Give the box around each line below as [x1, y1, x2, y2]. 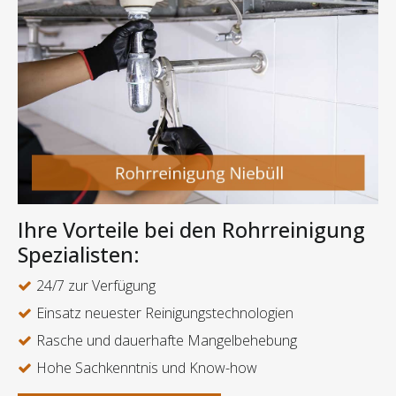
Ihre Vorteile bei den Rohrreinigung [18, 216, 365, 245]
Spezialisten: [18, 240, 140, 270]
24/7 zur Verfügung [36, 276, 156, 296]
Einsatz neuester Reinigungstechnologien [36, 303, 293, 324]
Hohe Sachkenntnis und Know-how [36, 358, 257, 378]
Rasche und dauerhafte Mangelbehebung [36, 331, 297, 351]
